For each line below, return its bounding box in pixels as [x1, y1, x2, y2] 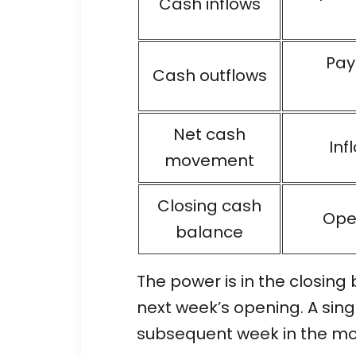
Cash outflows [152, 64, 267, 87]
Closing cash [157, 194, 261, 217]
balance [176, 220, 243, 243]
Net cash [173, 122, 246, 145]
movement [164, 149, 254, 172]
